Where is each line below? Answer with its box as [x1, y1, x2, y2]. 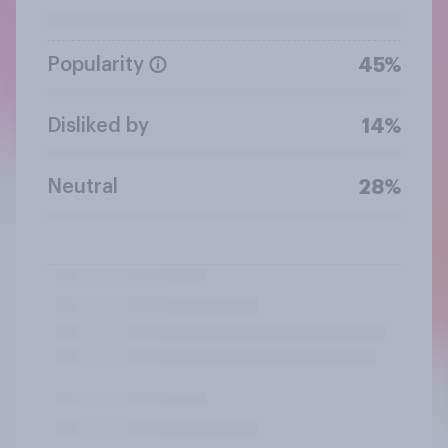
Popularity [47, 54, 144, 75]
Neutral [47, 176, 118, 197]
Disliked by [47, 115, 149, 136]
